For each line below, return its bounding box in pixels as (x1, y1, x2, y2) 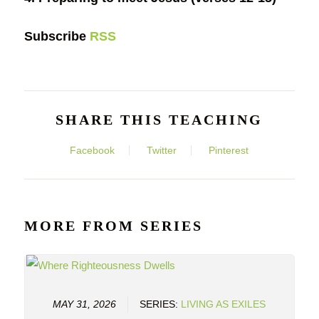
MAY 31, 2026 (52, 298, 116, 310)
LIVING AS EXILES (180, 298, 266, 310)
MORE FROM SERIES (23, 218, 203, 234)
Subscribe (23, 29, 90, 44)
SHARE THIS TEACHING (56, 112, 263, 128)
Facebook (70, 145, 115, 157)
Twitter (147, 145, 177, 157)
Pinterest (209, 145, 249, 157)
